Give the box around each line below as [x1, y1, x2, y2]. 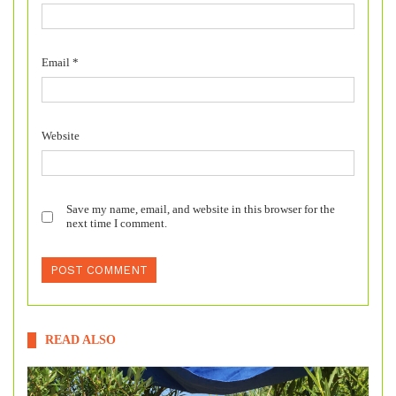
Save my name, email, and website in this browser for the [66, 202, 335, 217]
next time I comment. [66, 217, 167, 231]
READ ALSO [45, 333, 116, 347]
